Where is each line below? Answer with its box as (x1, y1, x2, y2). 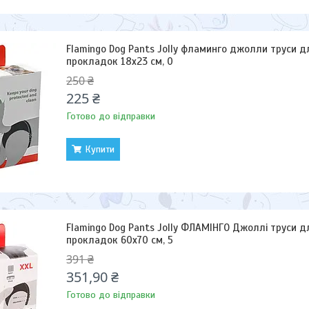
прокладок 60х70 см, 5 (66, 234, 173, 246)
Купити (85, 143, 114, 155)
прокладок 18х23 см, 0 (66, 55, 173, 68)
